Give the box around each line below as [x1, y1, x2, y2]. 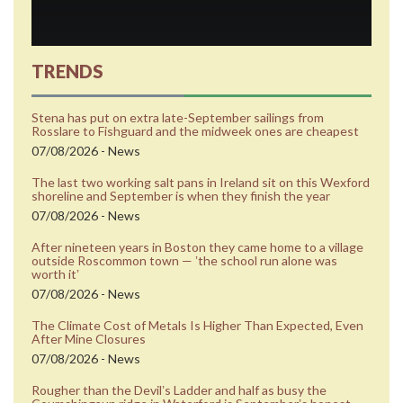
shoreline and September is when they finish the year [31, 187, 330, 203]
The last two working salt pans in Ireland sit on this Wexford [31, 174, 370, 190]
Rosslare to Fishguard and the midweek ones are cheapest [31, 122, 359, 139]
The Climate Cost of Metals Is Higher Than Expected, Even [31, 317, 363, 333]
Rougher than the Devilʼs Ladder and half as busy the [31, 381, 327, 398]
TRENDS [31, 59, 103, 82]
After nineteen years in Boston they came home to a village [31, 238, 363, 255]
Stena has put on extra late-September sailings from [31, 109, 324, 125]
